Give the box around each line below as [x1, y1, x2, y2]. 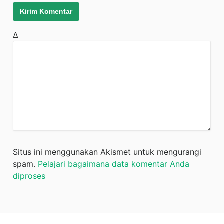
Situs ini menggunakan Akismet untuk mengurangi [13, 146, 202, 157]
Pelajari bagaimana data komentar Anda [38, 158, 190, 169]
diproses [13, 170, 46, 181]
